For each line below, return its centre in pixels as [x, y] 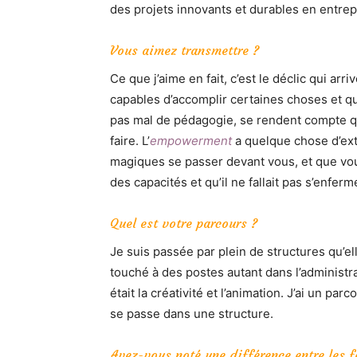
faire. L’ [130, 140]
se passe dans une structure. [192, 313]
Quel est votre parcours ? [184, 223]
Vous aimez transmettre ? [184, 50]
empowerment [191, 140]
